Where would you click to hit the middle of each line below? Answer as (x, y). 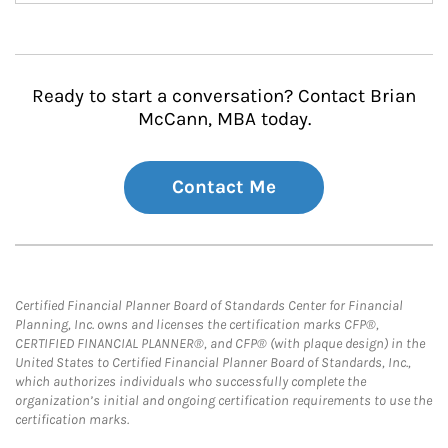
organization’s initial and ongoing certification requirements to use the (223, 400)
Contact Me (224, 187)
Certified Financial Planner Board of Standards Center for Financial (209, 305)
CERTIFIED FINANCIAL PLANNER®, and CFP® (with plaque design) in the (220, 343)
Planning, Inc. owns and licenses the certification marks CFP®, (197, 324)
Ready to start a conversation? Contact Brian (224, 96)
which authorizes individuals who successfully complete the (190, 381)
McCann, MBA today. (224, 119)
